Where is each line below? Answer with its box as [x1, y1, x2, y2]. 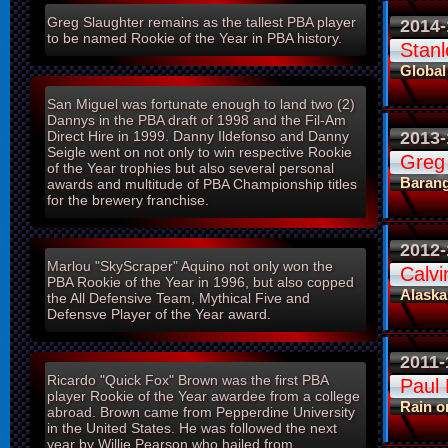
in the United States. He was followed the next [47, 420, 337, 437]
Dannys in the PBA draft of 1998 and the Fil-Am [47, 112, 346, 129]
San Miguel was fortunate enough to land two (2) [47, 96, 355, 113]
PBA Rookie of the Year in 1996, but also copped [47, 274, 354, 291]
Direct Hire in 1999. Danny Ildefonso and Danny [47, 128, 349, 145]
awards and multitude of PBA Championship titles [47, 176, 357, 193]
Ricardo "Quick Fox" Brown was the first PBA [47, 372, 329, 389]
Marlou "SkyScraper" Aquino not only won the [47, 258, 333, 275]
